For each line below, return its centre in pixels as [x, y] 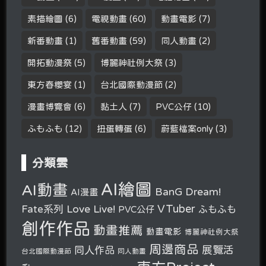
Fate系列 [43, 209]
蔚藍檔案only [187, 129]
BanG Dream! [188, 192]
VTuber [177, 209]
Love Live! [91, 209]
